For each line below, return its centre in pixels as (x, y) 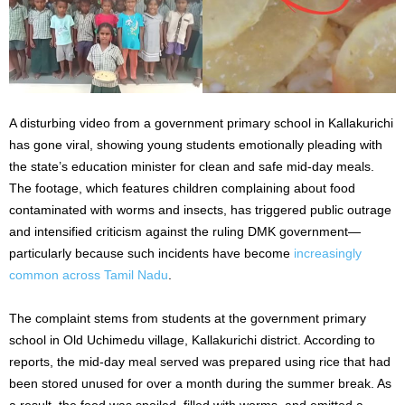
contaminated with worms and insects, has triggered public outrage (200, 209)
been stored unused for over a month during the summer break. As (200, 383)
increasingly (328, 253)
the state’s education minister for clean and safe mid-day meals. (192, 166)
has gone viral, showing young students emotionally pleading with (196, 144)
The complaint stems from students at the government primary (188, 318)
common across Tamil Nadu (89, 274)
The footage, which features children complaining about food (182, 188)
